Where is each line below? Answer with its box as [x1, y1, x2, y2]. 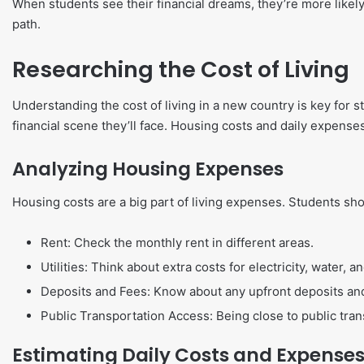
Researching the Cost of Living [12, 54, 349, 84]
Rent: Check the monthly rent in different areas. [41, 234, 314, 250]
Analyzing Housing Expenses [12, 156, 284, 182]
